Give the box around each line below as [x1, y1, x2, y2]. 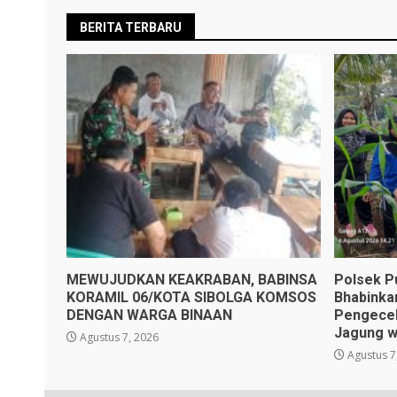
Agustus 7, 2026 [77, 329, 159, 345]
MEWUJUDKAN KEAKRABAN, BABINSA [66, 270, 317, 288]
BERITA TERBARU [80, 19, 182, 35]
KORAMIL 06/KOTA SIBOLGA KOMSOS [66, 288, 316, 306]
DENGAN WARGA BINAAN [66, 306, 232, 323]
